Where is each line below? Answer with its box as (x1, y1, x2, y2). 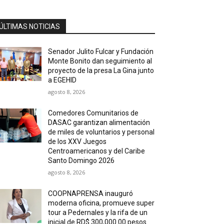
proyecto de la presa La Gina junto (48, 66, 154, 75)
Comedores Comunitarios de (48, 109, 139, 117)
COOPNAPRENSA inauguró (48, 189, 133, 198)
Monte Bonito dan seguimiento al (48, 57, 152, 65)
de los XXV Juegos (48, 137, 107, 146)
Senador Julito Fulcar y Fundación (48, 47, 154, 56)
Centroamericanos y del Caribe (48, 147, 145, 155)
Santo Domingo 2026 (48, 156, 115, 165)
